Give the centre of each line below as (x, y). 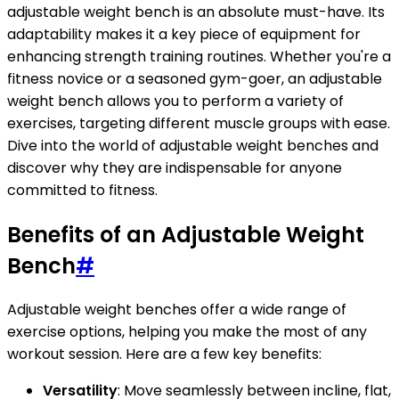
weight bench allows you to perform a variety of (175, 101)
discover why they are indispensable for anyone (175, 167)
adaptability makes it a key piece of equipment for (184, 34)
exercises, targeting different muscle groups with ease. (199, 123)
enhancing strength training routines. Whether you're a (199, 56)
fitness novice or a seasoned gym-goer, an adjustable (195, 78)
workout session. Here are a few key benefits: (164, 354)
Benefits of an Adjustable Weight (186, 234)
